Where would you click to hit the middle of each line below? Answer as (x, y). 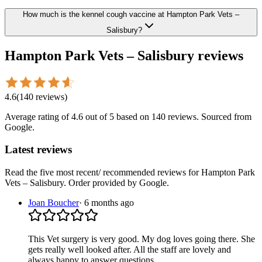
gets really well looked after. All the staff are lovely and (130, 249)
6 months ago (109, 202)
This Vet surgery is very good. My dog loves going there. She (142, 239)
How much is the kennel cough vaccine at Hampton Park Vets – (131, 14)
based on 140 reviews (155, 116)
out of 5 (99, 116)
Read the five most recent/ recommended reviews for (103, 172)
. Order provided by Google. (116, 182)
